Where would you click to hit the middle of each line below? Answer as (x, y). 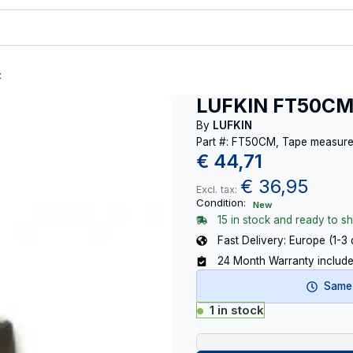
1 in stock (237, 310)
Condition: (221, 203)
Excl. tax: (218, 190)
